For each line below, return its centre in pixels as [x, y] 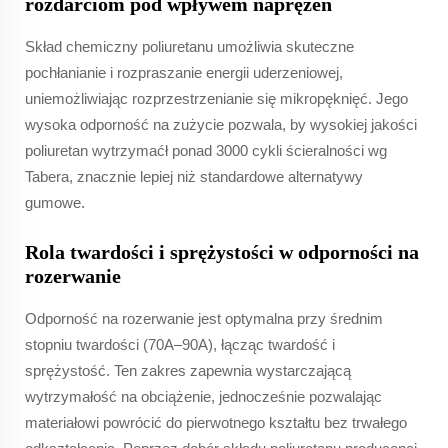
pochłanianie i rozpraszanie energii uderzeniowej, [184, 72]
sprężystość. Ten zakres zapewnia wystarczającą [188, 370]
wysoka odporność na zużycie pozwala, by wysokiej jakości [221, 124]
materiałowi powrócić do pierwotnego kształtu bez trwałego [216, 422]
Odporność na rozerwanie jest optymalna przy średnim [204, 318]
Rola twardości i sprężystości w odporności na [222, 251]
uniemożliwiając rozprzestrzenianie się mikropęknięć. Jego [216, 98]
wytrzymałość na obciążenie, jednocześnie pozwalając [203, 396]
